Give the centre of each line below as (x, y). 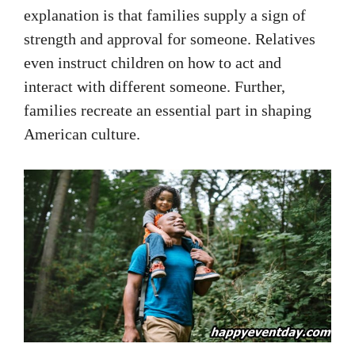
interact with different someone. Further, (155, 86)
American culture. (82, 134)
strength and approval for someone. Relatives (170, 38)
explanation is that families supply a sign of (165, 15)
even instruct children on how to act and (153, 62)
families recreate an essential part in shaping (168, 110)
